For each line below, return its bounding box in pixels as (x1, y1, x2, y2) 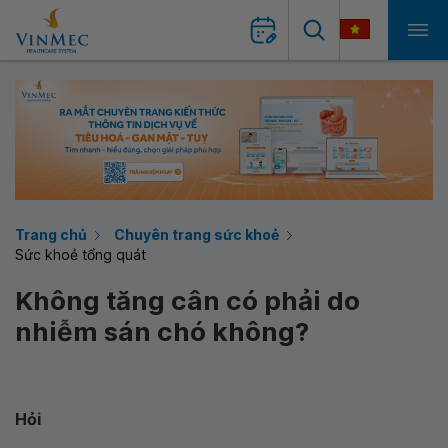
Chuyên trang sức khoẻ (114, 226, 279, 243)
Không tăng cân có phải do (15, 285, 360, 316)
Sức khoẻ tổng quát (15, 246, 146, 263)
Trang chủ (15, 226, 87, 243)
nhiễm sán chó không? (15, 316, 309, 347)
